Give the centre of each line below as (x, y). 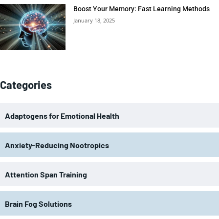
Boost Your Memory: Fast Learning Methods (142, 9)
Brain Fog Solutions (38, 203)
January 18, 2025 (94, 20)
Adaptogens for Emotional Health (62, 115)
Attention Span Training (46, 174)
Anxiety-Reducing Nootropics (57, 145)
